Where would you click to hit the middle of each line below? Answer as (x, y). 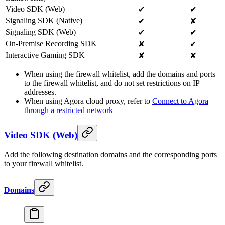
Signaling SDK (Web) (41, 32)
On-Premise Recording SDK (51, 43)
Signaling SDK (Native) (44, 20)
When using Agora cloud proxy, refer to (88, 101)
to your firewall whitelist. (44, 164)
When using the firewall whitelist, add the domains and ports (120, 74)
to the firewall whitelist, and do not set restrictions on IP (112, 83)
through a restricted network (69, 110)
